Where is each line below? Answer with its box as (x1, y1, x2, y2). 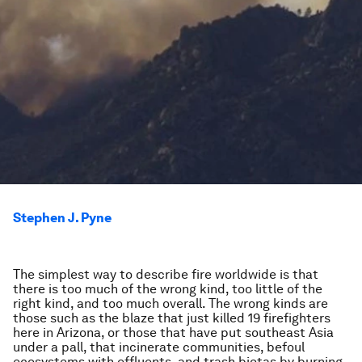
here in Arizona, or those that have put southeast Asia (13, 325, 334, 340)
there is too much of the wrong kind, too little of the (13, 281, 322, 297)
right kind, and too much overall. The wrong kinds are (13, 296, 328, 311)
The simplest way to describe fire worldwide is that (13, 267, 318, 282)
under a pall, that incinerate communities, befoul (13, 339, 305, 355)
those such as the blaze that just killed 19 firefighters (13, 310, 330, 326)
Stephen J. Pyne (13, 210, 112, 225)
